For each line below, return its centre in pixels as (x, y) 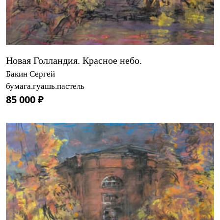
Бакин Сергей (30, 74)
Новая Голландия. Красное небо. (74, 60)
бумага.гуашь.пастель (45, 86)
